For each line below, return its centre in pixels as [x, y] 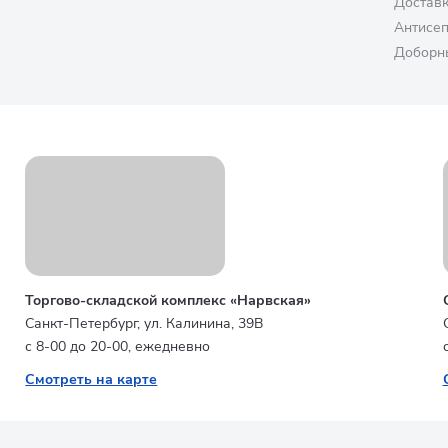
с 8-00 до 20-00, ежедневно [118, 346]
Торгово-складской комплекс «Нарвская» [168, 300]
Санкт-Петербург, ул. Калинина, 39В [144, 323]
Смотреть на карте [91, 379]
